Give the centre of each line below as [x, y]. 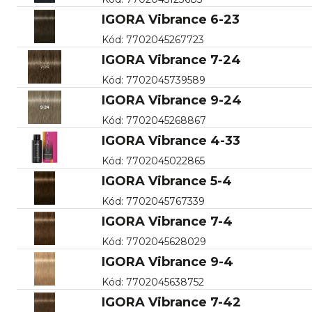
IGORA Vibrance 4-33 [171, 140]
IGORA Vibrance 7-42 [171, 302]
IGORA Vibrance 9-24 [171, 100]
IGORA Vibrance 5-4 [166, 181]
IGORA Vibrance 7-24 [171, 60]
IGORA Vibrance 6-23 [170, 19]
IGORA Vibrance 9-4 [167, 262]
